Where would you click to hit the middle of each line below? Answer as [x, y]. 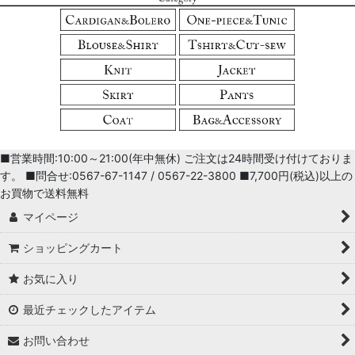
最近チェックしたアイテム [90, 309]
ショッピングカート [73, 248]
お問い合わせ [57, 340]
